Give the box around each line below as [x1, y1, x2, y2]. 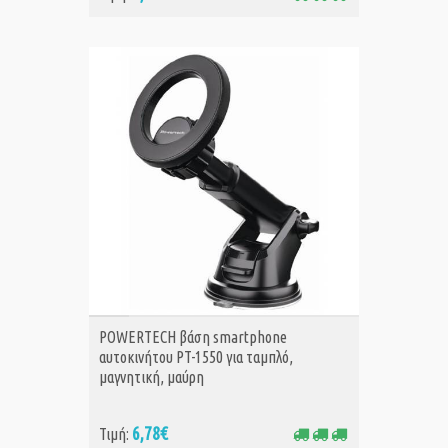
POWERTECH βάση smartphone [99, 328, 287, 347]
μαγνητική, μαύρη [99, 368, 204, 387]
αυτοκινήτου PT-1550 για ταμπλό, [99, 348, 293, 367]
